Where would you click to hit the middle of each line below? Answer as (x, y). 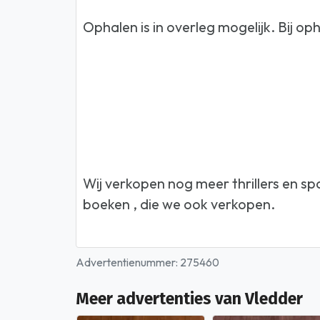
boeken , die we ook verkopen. (179, 204)
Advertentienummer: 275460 (147, 262)
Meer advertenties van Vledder (189, 299)
